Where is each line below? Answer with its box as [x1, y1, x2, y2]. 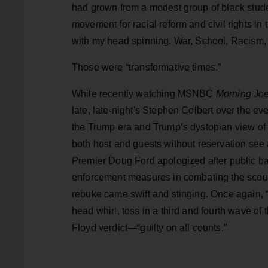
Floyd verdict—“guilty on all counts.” [72, 223, 230, 233]
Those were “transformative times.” [72, 62, 224, 73]
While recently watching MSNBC [72, 89, 216, 99]
